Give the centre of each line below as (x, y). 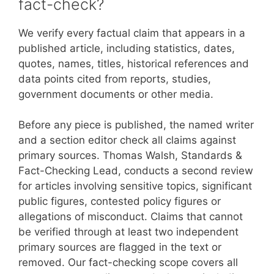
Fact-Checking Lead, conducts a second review (136, 171)
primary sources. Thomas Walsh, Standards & (130, 155)
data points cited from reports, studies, (115, 79)
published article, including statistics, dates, (127, 48)
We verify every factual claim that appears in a (132, 33)
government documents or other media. (116, 94)
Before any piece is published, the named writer (136, 125)
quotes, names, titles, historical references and (134, 63)
